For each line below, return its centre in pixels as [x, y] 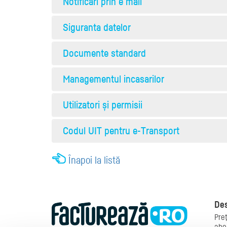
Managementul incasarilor [113, 79]
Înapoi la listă [94, 160]
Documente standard [104, 53]
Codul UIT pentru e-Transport [121, 130]
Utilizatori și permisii [103, 105]
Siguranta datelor [97, 27]
